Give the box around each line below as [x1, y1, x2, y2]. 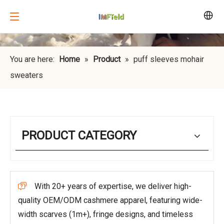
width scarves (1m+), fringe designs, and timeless [18, 209, 193, 219]
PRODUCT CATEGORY [21, 128, 136, 143]
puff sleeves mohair [133, 54, 204, 64]
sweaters [10, 70, 43, 80]
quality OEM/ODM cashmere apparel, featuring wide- [18, 195, 202, 205]
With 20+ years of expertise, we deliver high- [34, 181, 191, 191]
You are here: [10, 54, 54, 64]
